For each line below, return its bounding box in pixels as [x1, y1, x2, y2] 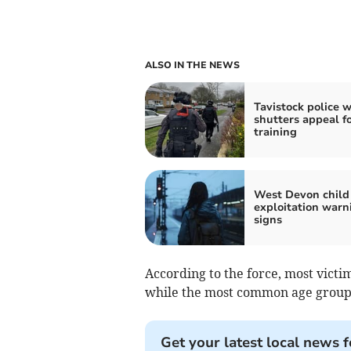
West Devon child [253, 187, 349, 203]
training [253, 125, 297, 140]
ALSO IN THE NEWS [144, 59, 240, 72]
